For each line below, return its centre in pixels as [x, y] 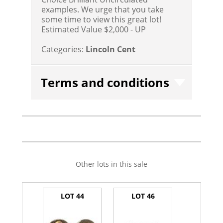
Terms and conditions [105, 82]
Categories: [63, 49]
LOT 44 [72, 196]
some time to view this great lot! [102, 19]
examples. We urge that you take [103, 9]
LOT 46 [143, 196]
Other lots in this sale [111, 164]
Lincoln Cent [111, 49]
